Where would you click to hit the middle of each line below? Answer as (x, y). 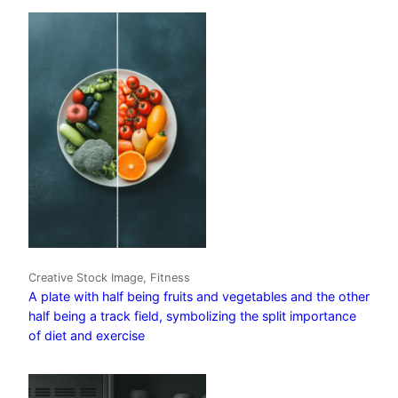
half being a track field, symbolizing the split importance (192, 316)
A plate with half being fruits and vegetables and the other (199, 297)
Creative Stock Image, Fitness (109, 278)
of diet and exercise (87, 336)
